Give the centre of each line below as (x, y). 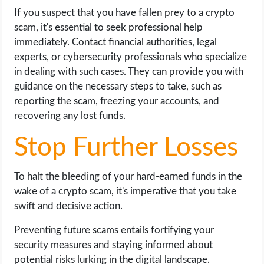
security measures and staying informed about (114, 245)
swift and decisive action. (69, 206)
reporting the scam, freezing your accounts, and (117, 101)
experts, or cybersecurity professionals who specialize (131, 57)
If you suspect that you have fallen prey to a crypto (125, 12)
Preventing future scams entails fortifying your (114, 230)
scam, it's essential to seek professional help (109, 27)
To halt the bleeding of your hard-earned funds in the (128, 176)
